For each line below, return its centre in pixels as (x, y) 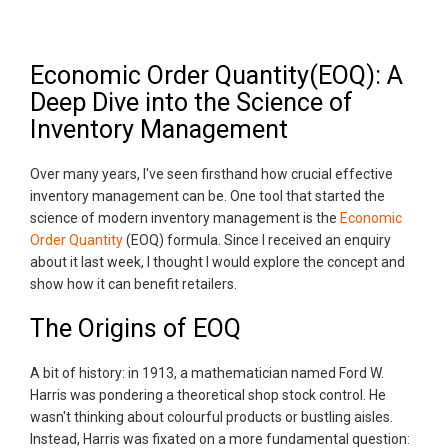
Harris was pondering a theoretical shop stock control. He (208, 395)
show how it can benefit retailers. (133, 284)
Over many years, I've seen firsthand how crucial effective (211, 174)
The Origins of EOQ (135, 329)
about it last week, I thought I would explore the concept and (217, 262)
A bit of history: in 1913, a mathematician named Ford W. (207, 373)
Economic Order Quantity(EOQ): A (216, 76)
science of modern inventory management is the (185, 218)
